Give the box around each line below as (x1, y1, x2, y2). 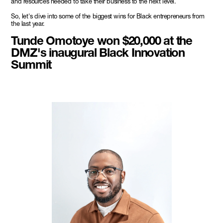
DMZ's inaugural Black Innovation (11, 45, 185, 60)
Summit (11, 57, 52, 72)
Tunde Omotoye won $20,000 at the (11, 33, 192, 48)
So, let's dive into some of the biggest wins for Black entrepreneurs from (11, 12, 205, 20)
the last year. (11, 19, 45, 27)
